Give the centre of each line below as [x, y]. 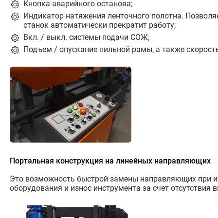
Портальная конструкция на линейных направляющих [110, 161]
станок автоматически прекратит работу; [100, 25]
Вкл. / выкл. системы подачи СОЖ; [86, 37]
